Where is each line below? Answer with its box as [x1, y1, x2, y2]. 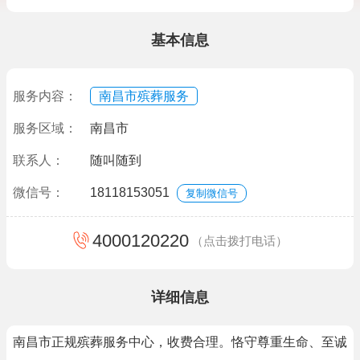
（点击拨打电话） [191, 234, 288, 247]
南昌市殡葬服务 [99, 89, 189, 103]
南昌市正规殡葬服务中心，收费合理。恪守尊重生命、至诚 [13, 335, 347, 349]
